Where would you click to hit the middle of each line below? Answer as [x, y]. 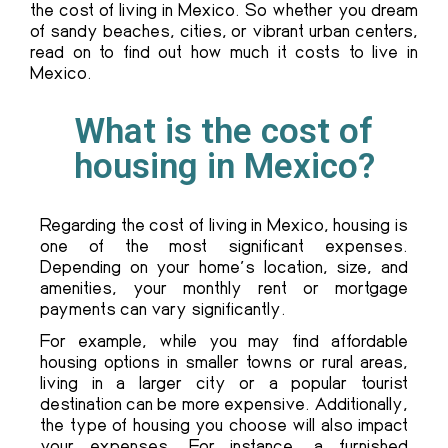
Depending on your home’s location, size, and [224, 266]
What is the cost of [224, 132]
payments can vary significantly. [165, 308]
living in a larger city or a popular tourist [224, 382]
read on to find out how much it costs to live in [224, 51]
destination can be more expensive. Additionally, [224, 403]
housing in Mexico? [224, 167]
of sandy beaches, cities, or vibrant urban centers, [224, 30]
